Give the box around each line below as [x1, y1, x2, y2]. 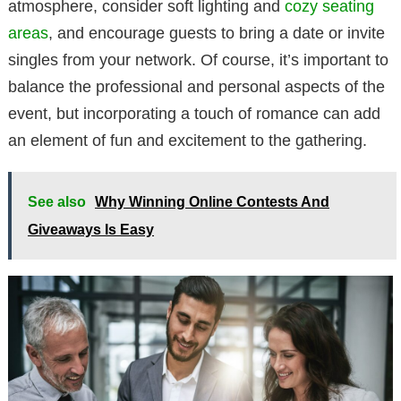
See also [28, 194, 86, 210]
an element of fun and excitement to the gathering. [8, 132, 367, 150]
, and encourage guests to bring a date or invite [48, 24, 385, 43]
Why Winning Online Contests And [95, 194, 329, 210]
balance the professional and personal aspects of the [8, 78, 385, 97]
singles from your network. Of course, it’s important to [8, 51, 388, 70]
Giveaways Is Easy [28, 222, 154, 238]
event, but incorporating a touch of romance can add [8, 105, 380, 124]
